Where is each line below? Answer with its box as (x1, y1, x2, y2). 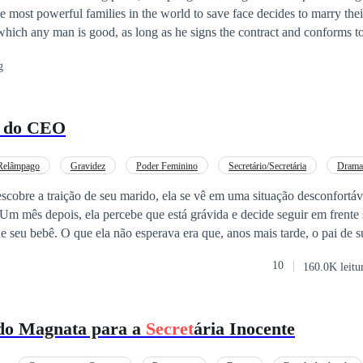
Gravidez (70, 160, 105, 172)
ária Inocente (194, 318, 295, 339)
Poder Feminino (136, 160, 198, 172)
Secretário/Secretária (228, 160, 306, 172)
